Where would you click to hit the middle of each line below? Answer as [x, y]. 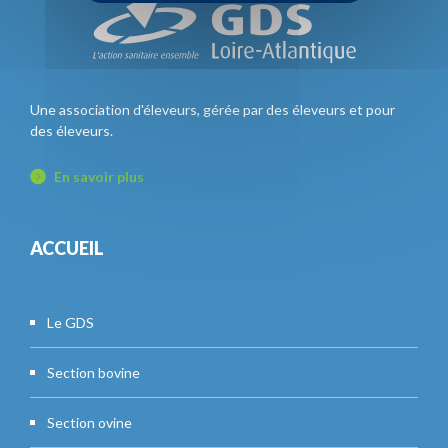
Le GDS [70, 323]
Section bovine [93, 373]
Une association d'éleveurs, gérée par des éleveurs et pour [212, 110]
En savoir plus [99, 177]
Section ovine [89, 423]
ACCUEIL [67, 248]
